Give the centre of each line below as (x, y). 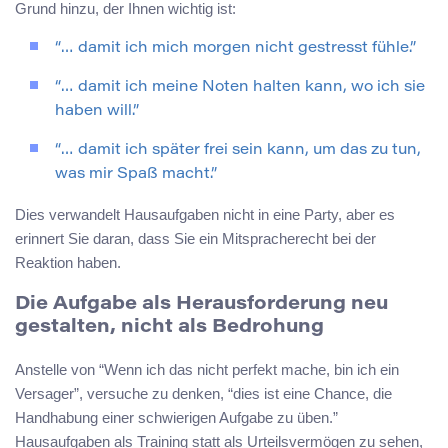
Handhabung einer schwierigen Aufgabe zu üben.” (176, 418)
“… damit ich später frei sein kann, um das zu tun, (238, 150)
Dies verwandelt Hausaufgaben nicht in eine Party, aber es (205, 214)
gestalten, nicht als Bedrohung (169, 328)
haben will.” (97, 111)
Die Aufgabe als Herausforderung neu (201, 305)
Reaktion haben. (68, 262)
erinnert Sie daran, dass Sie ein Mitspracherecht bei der (195, 238)
